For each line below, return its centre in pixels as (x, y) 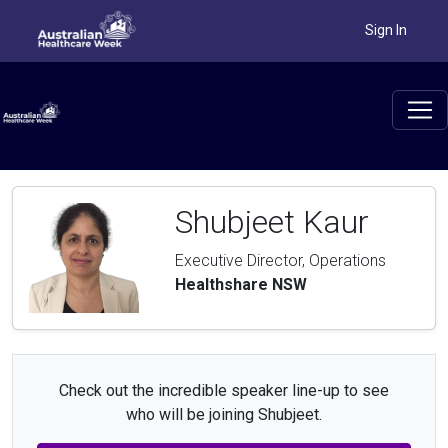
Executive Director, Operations (280, 261)
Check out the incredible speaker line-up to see (224, 391)
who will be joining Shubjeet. (224, 415)
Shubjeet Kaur (272, 222)
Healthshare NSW (241, 285)
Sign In (386, 29)
